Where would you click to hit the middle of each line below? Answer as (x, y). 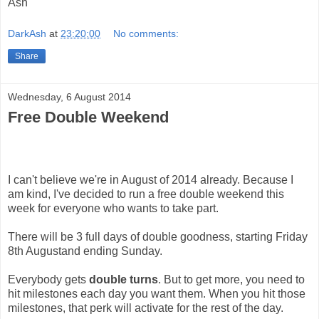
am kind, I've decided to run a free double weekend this (146, 194)
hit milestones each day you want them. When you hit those (157, 294)
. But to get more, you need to (231, 280)
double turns (124, 280)
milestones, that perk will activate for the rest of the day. (146, 308)
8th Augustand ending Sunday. (85, 251)
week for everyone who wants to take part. (113, 209)
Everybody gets (48, 280)
